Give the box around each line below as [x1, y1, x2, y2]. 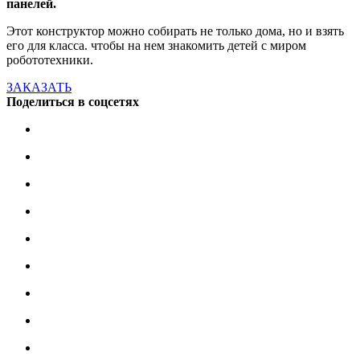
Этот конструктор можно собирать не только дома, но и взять [6, 23, 344, 38]
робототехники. [6, 52, 93, 67]
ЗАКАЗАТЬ [6, 80, 72, 94]
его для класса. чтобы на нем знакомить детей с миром [6, 38, 306, 52]
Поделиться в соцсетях [6, 94, 139, 108]
